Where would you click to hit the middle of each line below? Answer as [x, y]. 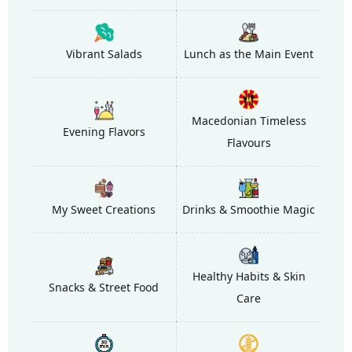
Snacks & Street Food [104, 288]
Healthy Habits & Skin [249, 277]
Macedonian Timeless [249, 121]
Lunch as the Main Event [249, 54]
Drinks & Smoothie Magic [249, 210]
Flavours [249, 143]
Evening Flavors [104, 132]
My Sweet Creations [104, 210]
